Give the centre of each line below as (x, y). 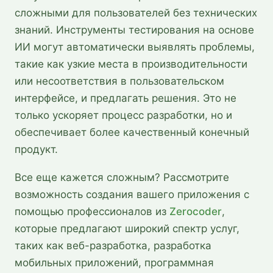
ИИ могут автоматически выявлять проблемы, (135, 47)
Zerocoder (196, 211)
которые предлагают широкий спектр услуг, (127, 228)
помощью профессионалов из (92, 211)
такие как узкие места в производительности (131, 64)
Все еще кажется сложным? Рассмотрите (122, 177)
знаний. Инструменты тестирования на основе (134, 30)
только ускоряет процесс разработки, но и (123, 115)
